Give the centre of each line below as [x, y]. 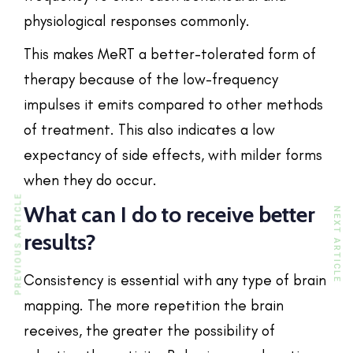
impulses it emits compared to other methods [173, 104]
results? [60, 242]
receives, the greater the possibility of [149, 330]
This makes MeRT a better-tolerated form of [170, 54]
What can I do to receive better [169, 214]
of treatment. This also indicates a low [149, 129]
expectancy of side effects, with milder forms [173, 154]
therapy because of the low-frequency [151, 79]
